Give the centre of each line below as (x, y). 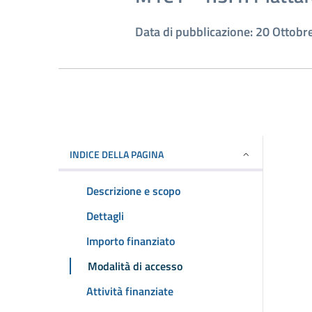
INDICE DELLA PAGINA (117, 154)
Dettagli (105, 216)
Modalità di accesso (135, 266)
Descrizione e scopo (133, 191)
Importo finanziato (131, 241)
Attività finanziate (130, 291)
